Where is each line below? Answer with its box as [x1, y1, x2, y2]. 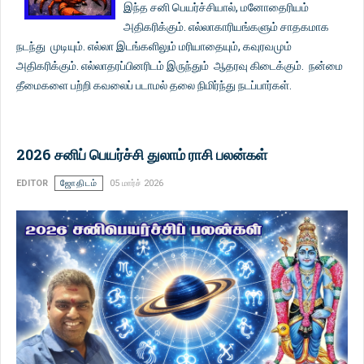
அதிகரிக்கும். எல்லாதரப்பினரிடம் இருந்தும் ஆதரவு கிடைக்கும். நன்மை [16, 58, 343, 72]
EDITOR [16, 177, 48, 188]
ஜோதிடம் [60, 177, 97, 188]
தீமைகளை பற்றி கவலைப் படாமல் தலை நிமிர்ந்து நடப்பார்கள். [16, 78, 292, 92]
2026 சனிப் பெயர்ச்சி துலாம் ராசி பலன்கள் [16, 144, 267, 164]
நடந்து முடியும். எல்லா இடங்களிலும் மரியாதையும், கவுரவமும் [16, 39, 292, 53]
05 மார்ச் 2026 [110, 177, 163, 188]
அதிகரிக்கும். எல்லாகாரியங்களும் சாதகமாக [123, 19, 329, 33]
